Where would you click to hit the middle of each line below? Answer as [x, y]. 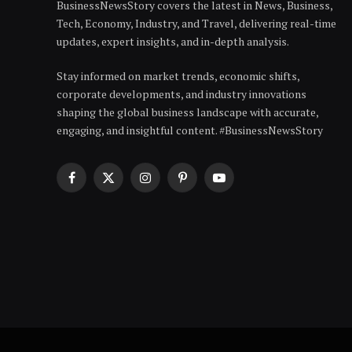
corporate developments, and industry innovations [181, 93]
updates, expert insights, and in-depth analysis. [173, 41]
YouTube [239, 185]
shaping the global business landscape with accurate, [187, 112]
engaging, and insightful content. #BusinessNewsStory [190, 130]
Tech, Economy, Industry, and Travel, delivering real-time [196, 23]
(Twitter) [130, 201]
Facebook [94, 185]
